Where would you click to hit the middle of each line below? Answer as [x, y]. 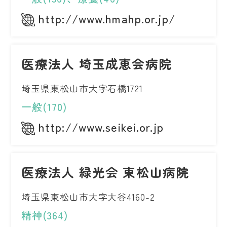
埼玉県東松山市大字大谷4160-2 [88, 197]
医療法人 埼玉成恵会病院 [97, 64]
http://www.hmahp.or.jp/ [107, 18]
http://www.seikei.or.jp [101, 127]
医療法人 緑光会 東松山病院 [105, 172]
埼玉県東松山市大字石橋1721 [82, 88]
